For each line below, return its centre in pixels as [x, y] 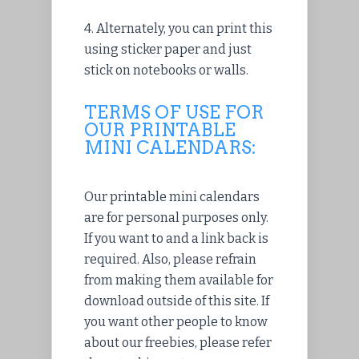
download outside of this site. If [177, 301]
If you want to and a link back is [176, 238]
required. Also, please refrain [170, 259]
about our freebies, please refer [178, 342]
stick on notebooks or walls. [166, 70]
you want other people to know [176, 321]
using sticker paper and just [168, 49]
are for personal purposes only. [176, 217]
